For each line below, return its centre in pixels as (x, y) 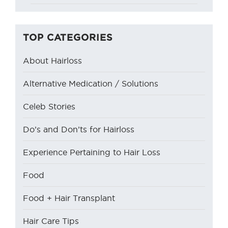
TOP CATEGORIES (68, 37)
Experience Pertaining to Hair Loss (92, 152)
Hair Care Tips (51, 221)
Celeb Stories (49, 107)
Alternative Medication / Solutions (91, 84)
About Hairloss (52, 61)
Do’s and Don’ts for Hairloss (79, 130)
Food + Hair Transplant (69, 198)
